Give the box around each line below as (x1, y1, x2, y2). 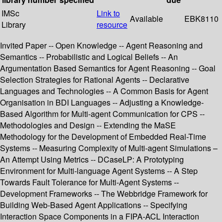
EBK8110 (184, 13, 219, 25)
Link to (97, 7, 120, 19)
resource (97, 19, 127, 31)
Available (130, 13, 163, 25)
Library (1, 19, 26, 31)
